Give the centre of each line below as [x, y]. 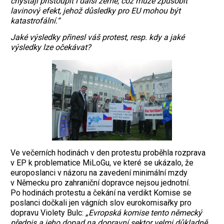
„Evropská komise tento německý [144, 212]
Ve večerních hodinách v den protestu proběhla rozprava [108, 152]
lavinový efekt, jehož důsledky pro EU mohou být [95, 11]
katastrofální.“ [35, 21]
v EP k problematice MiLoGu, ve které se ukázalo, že [102, 162]
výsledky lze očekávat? [51, 47]
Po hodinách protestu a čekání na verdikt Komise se [101, 192]
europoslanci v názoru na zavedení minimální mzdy [99, 172]
